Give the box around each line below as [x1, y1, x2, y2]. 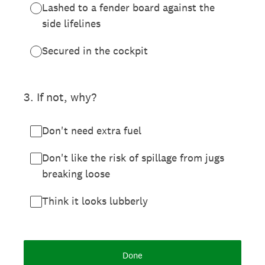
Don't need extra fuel [42, 124, 141, 137]
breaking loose [42, 167, 110, 180]
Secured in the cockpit [42, 44, 148, 57]
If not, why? [37, 89, 96, 105]
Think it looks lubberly [42, 194, 148, 208]
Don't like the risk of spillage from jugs [42, 151, 224, 164]
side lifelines [42, 17, 101, 30]
